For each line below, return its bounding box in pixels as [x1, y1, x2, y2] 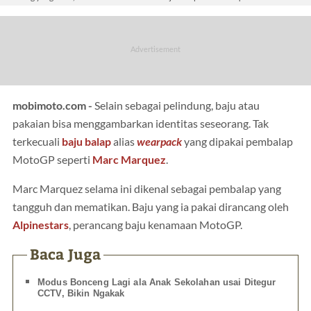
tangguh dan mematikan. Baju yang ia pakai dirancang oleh [12, 200, 289, 213]
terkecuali [12, 135, 62, 148]
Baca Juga [29, 243, 101, 264]
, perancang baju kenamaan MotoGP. [69, 218, 242, 231]
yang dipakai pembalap [182, 135, 293, 148]
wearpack [137, 135, 182, 148]
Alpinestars [12, 218, 69, 231]
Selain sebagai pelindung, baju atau [94, 99, 260, 112]
